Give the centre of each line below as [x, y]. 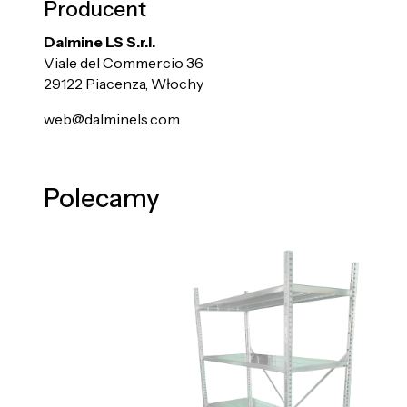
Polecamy [102, 199]
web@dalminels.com [112, 119]
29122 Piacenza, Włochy [124, 84]
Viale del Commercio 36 [124, 63]
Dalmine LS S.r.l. [99, 42]
